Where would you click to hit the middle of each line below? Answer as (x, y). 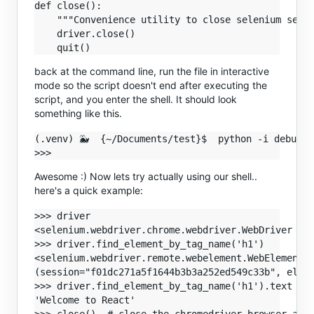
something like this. (78, 113)
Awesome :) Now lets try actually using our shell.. (146, 176)
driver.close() (85, 34)
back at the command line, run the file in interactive (152, 71)
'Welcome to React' (85, 300)
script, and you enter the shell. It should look (136, 99)
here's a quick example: (89, 190)
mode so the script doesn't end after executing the (151, 85)
